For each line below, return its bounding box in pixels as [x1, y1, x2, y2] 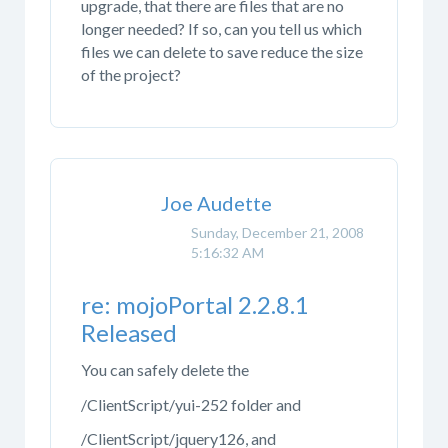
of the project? [81, 64, 181, 84]
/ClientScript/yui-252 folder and [81, 394, 301, 414]
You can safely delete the [81, 360, 249, 380]
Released [81, 317, 177, 347]
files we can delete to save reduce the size [81, 41, 363, 61]
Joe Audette [161, 191, 272, 216]
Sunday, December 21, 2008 [191, 224, 364, 242]
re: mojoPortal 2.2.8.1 [81, 289, 309, 319]
